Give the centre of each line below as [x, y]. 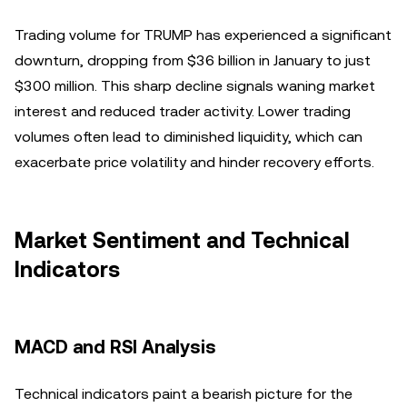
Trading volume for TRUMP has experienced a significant [203, 35]
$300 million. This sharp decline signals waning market [195, 86]
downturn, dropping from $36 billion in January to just [193, 60]
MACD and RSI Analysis [115, 347]
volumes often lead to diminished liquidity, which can [189, 137]
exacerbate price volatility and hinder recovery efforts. [194, 162]
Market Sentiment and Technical [182, 241]
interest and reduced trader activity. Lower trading [183, 111]
